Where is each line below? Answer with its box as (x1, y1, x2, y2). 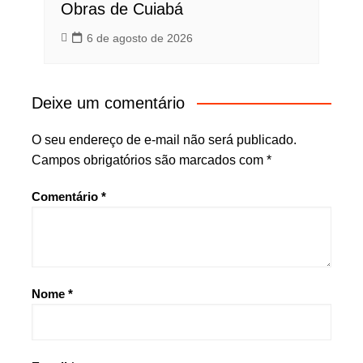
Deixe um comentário (31, 93, 185, 112)
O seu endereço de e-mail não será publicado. (31, 132, 297, 147)
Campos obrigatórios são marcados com (31, 152, 267, 167)
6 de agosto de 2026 (86, 31, 193, 45)
